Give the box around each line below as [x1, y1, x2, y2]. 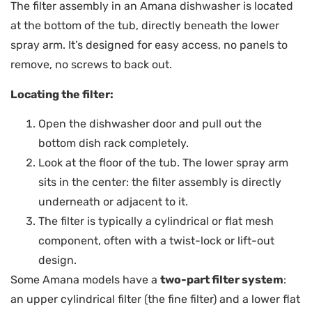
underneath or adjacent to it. [38, 195, 188, 209]
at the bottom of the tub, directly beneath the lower [10, 19, 279, 33]
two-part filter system [160, 273, 283, 287]
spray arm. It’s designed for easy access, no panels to [10, 38, 288, 52]
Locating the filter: [10, 87, 114, 101]
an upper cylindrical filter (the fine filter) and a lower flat [10, 292, 300, 306]
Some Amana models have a [10, 273, 160, 287]
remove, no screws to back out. [10, 58, 172, 72]
